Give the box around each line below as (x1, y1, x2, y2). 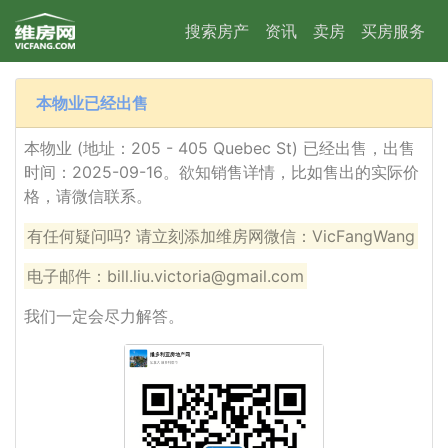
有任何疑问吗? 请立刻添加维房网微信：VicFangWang (27, 226, 416, 246)
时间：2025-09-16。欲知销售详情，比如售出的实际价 (24, 162, 419, 182)
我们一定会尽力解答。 (24, 306, 184, 326)
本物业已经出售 (36, 93, 148, 113)
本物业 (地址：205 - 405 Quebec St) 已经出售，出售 (24, 138, 415, 158)
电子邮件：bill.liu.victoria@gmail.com (27, 266, 305, 286)
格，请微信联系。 (24, 186, 152, 206)
